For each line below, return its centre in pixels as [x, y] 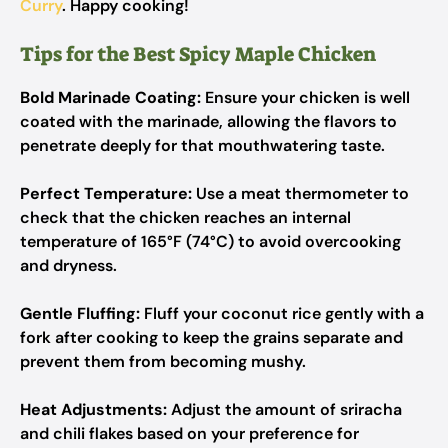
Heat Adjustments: [93, 409]
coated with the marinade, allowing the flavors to [208, 121]
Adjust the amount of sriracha [284, 409]
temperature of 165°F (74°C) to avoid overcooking [210, 241]
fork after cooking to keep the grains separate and [211, 337]
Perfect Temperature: [106, 193]
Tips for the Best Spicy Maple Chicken [198, 54]
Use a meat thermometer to [300, 193]
